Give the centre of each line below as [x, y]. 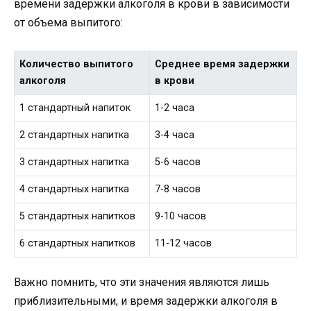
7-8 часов [178, 190]
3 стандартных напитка [75, 162]
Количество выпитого [77, 65]
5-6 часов [178, 162]
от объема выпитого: [68, 23]
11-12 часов [184, 244]
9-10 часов [181, 217]
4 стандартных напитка [75, 190]
